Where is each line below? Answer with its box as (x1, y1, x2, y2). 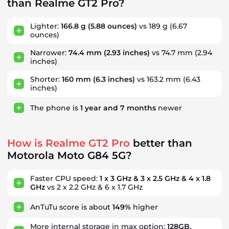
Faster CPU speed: (30, 174, 100, 183)
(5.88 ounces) (86, 21, 137, 31)
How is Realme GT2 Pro (7, 137, 130, 149)
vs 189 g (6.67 (137, 21, 187, 31)
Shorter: (30, 75, 62, 84)
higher (131, 202, 158, 212)
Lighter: (30, 21, 61, 31)
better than (130, 137, 192, 149)
